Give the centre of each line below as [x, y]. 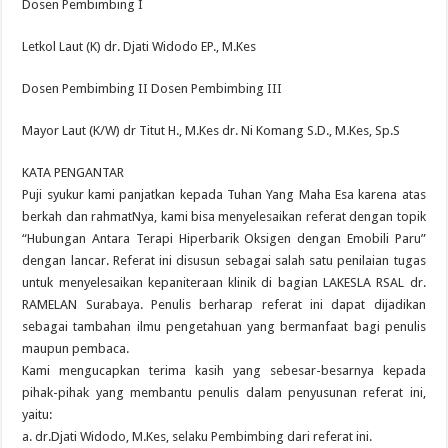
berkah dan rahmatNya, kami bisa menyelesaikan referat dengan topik [224, 216]
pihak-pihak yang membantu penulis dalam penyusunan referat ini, [224, 392]
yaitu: [37, 414]
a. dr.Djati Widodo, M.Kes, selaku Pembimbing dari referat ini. [197, 436]
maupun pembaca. [76, 348]
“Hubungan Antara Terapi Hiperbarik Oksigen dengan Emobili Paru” [224, 238]
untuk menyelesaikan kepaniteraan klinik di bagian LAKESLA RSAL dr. [224, 282]
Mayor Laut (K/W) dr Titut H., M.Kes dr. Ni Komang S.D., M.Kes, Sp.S [211, 130]
